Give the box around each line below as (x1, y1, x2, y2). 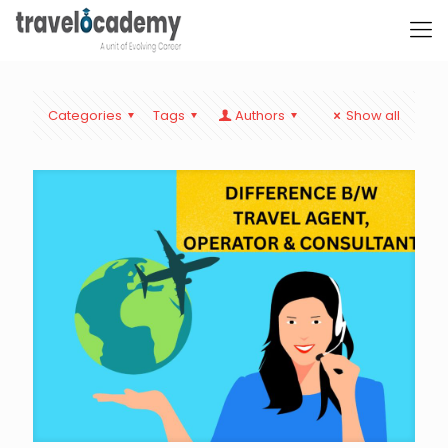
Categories (48, 106, 122, 125)
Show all (346, 106, 400, 125)
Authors (234, 106, 285, 125)
